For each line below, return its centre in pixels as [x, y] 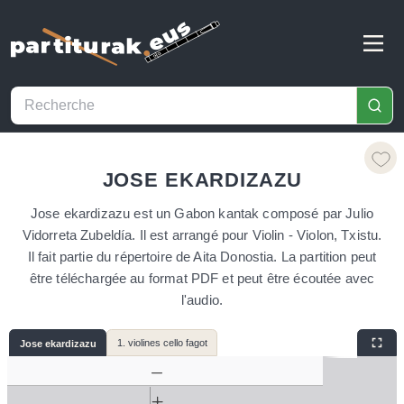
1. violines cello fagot [162, 343]
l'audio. [202, 300]
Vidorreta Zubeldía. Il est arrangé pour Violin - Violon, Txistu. [202, 235]
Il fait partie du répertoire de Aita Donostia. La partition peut [202, 257]
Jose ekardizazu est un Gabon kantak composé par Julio [202, 213]
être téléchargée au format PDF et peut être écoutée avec [202, 278]
